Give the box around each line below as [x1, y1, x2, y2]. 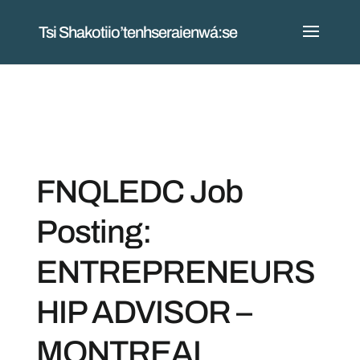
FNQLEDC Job [35, 174, 243, 209]
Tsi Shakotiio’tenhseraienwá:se [38, 23, 237, 41]
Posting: [35, 215, 152, 249]
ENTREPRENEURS [35, 255, 315, 289]
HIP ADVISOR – [35, 295, 252, 329]
